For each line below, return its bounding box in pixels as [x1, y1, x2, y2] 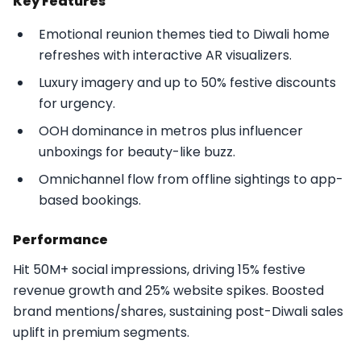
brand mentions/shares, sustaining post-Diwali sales [13, 301, 343, 321]
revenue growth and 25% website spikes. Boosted [13, 280, 324, 300]
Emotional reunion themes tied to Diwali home [39, 24, 330, 44]
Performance [13, 230, 108, 249]
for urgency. [39, 93, 115, 113]
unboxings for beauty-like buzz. [39, 142, 235, 161]
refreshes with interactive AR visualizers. [39, 45, 292, 64]
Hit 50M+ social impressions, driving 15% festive [13, 259, 305, 279]
